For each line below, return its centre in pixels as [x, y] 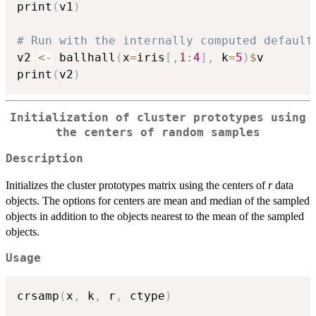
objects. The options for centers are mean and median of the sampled [158, 200]
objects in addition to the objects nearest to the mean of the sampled [155, 216]
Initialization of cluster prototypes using [158, 118]
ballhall [84, 58]
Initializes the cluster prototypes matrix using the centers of [137, 185]
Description [44, 158]
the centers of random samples [158, 133]
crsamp [38, 296]
